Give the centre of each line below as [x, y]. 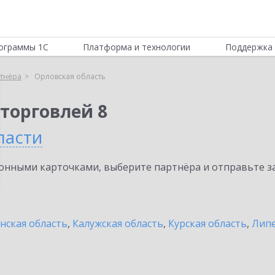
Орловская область [70, 76]
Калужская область [118, 223]
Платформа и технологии [137, 47]
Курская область [207, 223]
